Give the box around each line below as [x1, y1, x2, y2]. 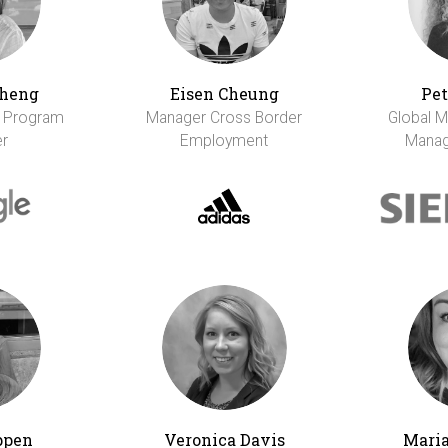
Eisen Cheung [169, 83, 279, 105]
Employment [180, 131, 268, 151]
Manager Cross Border [146, 108, 302, 128]
